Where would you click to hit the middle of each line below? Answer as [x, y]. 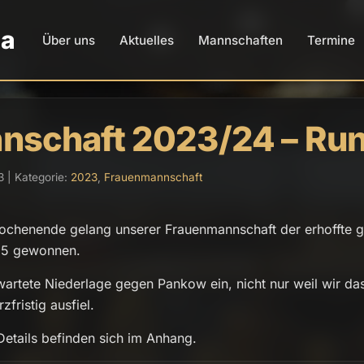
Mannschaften [240, 40]
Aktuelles [147, 40]
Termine [331, 40]
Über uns [69, 40]
